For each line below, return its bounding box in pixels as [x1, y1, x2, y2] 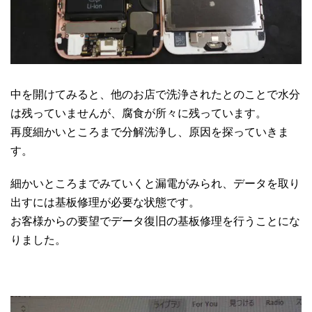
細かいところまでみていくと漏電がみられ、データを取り [10, 177, 300, 189]
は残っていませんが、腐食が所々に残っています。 [10, 107, 267, 119]
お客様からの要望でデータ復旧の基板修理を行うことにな [10, 214, 300, 227]
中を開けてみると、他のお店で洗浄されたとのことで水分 [10, 88, 300, 100]
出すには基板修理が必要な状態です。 [10, 196, 200, 208]
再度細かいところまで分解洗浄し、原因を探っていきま [10, 125, 289, 138]
